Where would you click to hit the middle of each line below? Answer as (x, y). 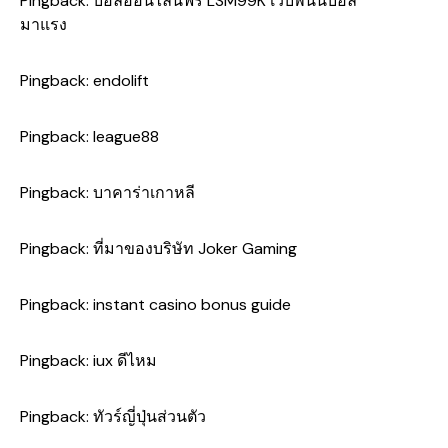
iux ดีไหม (125, 361)
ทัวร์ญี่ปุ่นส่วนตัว (149, 417)
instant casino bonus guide (192, 305)
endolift (121, 81)
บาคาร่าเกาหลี (144, 193)
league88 (126, 137)
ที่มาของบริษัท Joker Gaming (195, 249)
